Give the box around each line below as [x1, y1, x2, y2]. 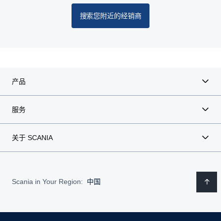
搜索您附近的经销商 [79, 11, 142, 20]
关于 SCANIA [12, 133, 53, 142]
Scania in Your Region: [12, 178, 83, 186]
